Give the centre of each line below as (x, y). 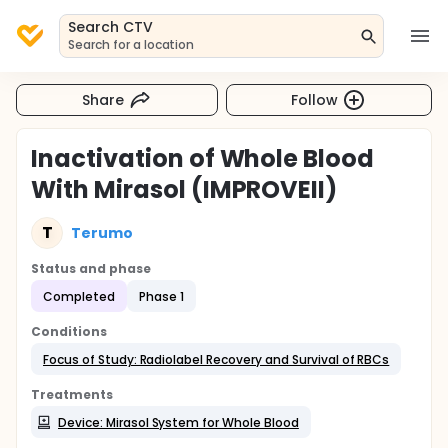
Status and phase (91, 268)
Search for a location (131, 44)
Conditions (69, 331)
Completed (79, 296)
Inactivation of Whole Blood (203, 158)
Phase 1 (161, 296)
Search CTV (110, 27)
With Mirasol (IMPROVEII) (184, 189)
